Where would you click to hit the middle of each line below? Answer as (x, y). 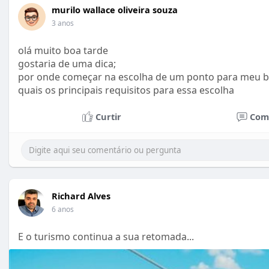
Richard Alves (81, 196)
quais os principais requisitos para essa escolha (126, 90)
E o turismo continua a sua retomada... (106, 237)
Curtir (108, 117)
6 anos (63, 210)
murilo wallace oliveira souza (115, 10)
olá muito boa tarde (63, 51)
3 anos (63, 23)
